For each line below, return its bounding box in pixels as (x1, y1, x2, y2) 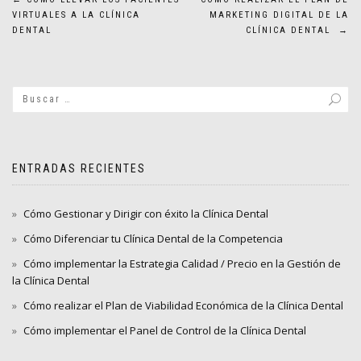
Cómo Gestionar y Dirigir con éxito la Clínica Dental (23, 205, 268, 221)
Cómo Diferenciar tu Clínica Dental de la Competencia (23, 230, 283, 246)
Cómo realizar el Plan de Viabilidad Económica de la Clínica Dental (23, 297, 343, 313)
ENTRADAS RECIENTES (12, 161, 146, 175)
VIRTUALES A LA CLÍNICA (12, 9, 140, 20)
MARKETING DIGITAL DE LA (210, 9, 349, 20)
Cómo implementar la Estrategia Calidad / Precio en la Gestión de (23, 255, 341, 271)
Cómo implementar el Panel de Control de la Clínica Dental (23, 322, 306, 338)
